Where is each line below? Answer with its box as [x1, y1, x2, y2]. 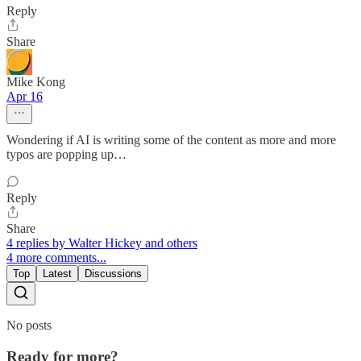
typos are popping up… [6, 147, 127, 162]
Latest [43, 268, 72, 280]
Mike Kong [6, 75, 65, 89]
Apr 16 [6, 89, 43, 104]
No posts [6, 318, 52, 333]
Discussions [85, 268, 142, 280]
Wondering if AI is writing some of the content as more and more [6, 133, 336, 147]
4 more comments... [6, 251, 106, 265]
